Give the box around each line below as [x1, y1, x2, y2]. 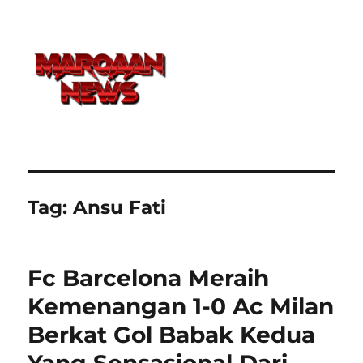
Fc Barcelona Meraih [28, 263, 270, 292]
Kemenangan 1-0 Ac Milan [28, 292, 335, 320]
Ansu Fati [73, 195, 167, 219]
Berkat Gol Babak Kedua [28, 320, 316, 348]
